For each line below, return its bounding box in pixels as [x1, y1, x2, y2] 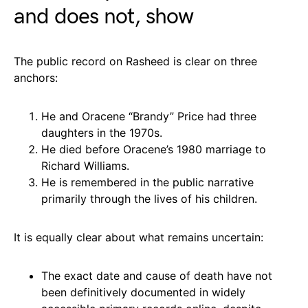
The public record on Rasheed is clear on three [14, 54, 257, 68]
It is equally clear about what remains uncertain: [14, 230, 263, 244]
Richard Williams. [41, 158, 129, 173]
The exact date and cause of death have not [41, 268, 272, 283]
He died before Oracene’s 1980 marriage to [41, 142, 266, 156]
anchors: [14, 70, 58, 85]
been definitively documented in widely [41, 285, 245, 299]
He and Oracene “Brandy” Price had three [41, 109, 256, 123]
